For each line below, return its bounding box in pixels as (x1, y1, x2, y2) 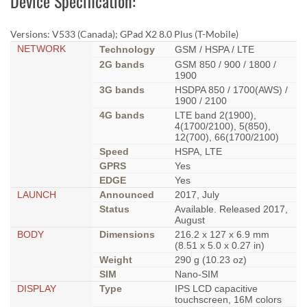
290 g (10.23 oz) (175, 254, 247, 265)
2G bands (99, 58, 145, 70)
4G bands (99, 109, 145, 121)
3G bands (99, 84, 145, 95)
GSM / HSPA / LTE (175, 43, 254, 55)
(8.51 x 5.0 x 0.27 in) (175, 239, 265, 251)
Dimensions (99, 228, 155, 240)
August (175, 214, 205, 225)
